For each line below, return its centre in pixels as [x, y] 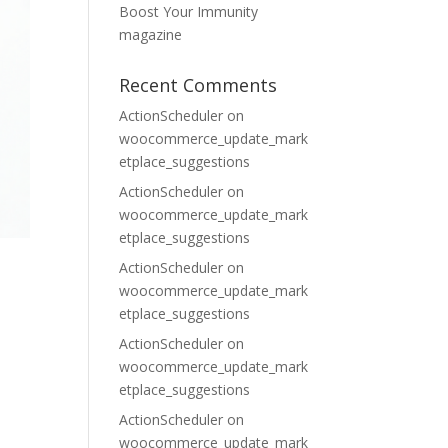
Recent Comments [198, 85]
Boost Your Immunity [189, 11]
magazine [151, 34]
